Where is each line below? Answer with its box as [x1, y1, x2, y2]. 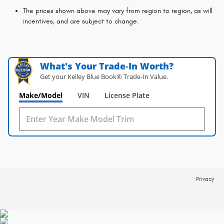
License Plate [104, 90, 149, 100]
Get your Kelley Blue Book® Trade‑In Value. [40, 72, 168, 81]
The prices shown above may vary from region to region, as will [23, 6, 212, 15]
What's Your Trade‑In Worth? [40, 60, 174, 72]
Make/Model [19, 90, 62, 100]
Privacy [196, 176, 214, 183]
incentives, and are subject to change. [23, 17, 139, 26]
